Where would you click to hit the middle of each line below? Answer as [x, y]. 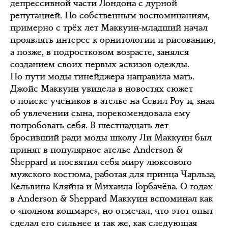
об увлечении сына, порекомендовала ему [100, 113]
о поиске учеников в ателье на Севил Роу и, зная [112, 101]
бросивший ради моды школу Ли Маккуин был [111, 137]
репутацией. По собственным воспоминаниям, [110, 15]
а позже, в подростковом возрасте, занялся [99, 52]
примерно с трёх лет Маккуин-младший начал [109, 27]
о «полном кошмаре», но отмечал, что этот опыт [112, 211]
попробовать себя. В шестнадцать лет [89, 125]
